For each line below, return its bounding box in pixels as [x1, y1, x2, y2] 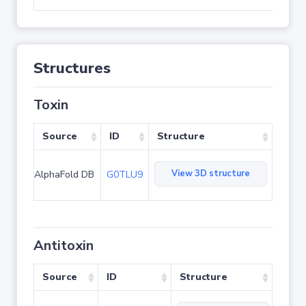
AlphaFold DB [34, 168, 94, 181]
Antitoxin [33, 236, 94, 255]
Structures [33, 58, 111, 79]
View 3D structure [171, 167, 250, 180]
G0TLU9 [107, 168, 143, 181]
